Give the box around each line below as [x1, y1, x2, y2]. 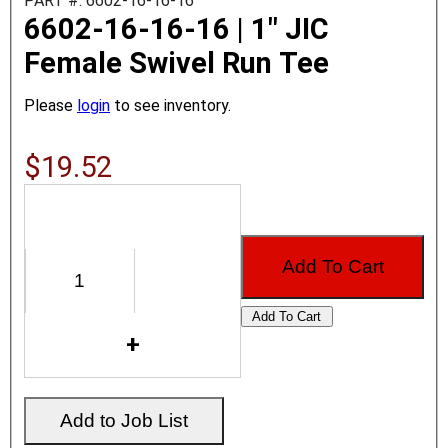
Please [24, 95, 77, 115]
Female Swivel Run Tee [24, 45, 329, 80]
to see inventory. [110, 95, 231, 115]
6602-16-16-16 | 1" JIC [24, 11, 329, 46]
